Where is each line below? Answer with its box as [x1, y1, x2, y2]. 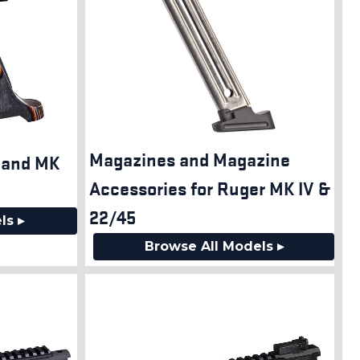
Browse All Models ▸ [144, 239, 284, 255]
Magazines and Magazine [89, 147, 290, 172]
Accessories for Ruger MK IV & [89, 176, 329, 201]
